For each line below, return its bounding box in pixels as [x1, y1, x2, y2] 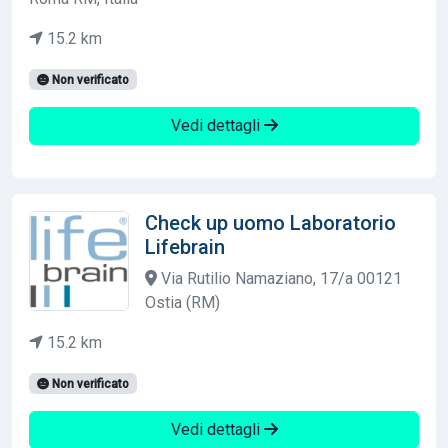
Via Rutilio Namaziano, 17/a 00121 [157, 268, 402, 288]
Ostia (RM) [145, 292, 220, 312]
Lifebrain [145, 234, 225, 259]
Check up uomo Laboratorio [145, 210, 396, 235]
